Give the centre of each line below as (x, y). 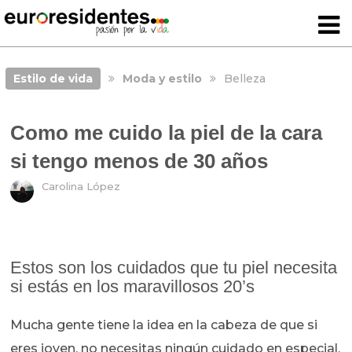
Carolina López (81, 187)
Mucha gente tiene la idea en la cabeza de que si (164, 325)
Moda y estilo (162, 79)
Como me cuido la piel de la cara (167, 133)
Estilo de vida (53, 79)
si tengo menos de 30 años (139, 161)
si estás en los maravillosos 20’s (133, 287)
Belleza (244, 79)
